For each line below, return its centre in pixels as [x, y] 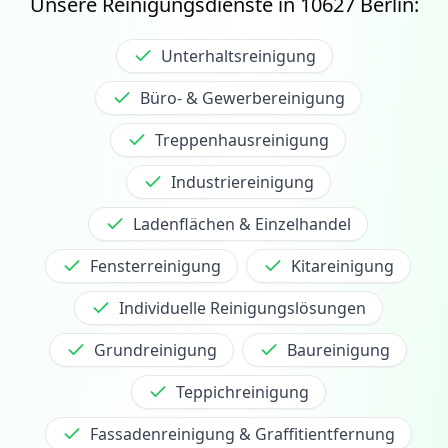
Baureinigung [338, 349]
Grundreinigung [155, 349]
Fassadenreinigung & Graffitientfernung [242, 433]
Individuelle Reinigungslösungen [242, 307]
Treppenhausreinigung [242, 139]
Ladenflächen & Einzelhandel [242, 223]
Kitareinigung [342, 265]
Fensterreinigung [155, 265]
